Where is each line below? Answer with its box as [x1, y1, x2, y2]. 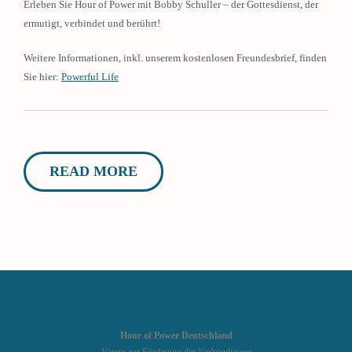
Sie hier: [24, 71, 61, 82]
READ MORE [49, 163, 137, 179]
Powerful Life [61, 71, 119, 82]
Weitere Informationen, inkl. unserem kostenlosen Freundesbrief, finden [24, 52, 327, 64]
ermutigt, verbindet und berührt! [24, 17, 160, 29]
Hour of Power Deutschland [119, 331, 233, 341]
